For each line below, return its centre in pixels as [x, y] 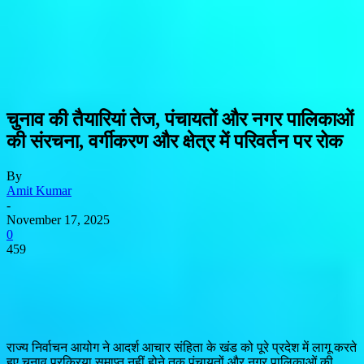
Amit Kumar [39, 190]
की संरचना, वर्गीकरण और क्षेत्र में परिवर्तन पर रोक [175, 141]
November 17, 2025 [58, 219]
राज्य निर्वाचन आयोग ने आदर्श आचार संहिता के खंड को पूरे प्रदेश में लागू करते [182, 347]
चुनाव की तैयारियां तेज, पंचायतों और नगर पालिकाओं [180, 119]
